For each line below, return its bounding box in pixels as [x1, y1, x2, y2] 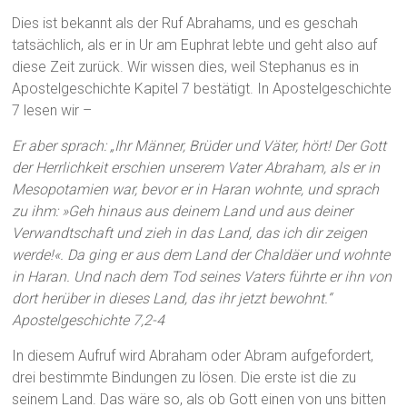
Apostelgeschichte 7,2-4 [12, 312, 165, 330]
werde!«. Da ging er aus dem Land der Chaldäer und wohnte [12, 246, 391, 264]
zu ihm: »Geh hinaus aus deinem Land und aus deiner [12, 203, 353, 221]
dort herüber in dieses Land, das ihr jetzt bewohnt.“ [12, 290, 333, 308]
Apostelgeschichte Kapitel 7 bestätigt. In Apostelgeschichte [12, 80, 392, 98]
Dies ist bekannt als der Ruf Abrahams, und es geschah [12, 15, 359, 33]
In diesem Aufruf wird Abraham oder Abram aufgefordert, [12, 347, 374, 365]
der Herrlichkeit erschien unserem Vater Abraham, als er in [12, 159, 381, 177]
